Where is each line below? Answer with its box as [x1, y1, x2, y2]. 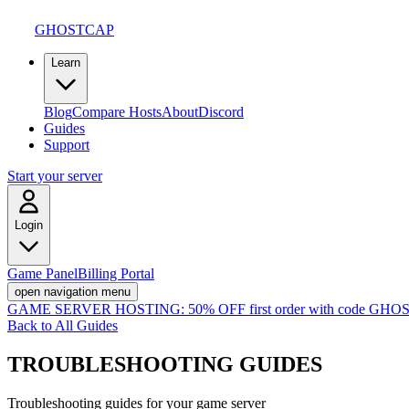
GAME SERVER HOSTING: [7, 301, 184, 317]
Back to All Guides [7, 318, 118, 333]
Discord [198, 104, 244, 120]
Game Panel [7, 266, 78, 281]
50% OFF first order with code [184, 301, 365, 317]
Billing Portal [78, 266, 154, 281]
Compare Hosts [72, 104, 162, 120]
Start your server [7, 168, 102, 184]
